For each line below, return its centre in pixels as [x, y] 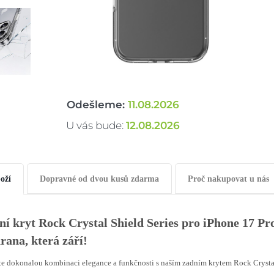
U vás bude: [96, 125]
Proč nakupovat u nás [228, 179]
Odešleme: [97, 105]
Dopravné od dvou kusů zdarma [99, 179]
